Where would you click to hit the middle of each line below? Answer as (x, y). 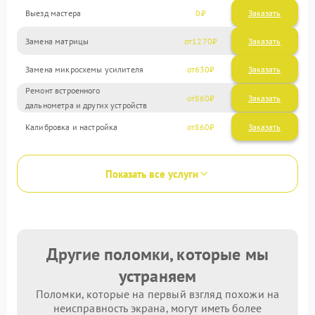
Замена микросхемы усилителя (85, 69)
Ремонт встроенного (63, 90)
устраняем (157, 276)
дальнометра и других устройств (86, 105)
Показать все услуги (152, 174)
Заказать (265, 13)
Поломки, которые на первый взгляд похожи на (157, 294)
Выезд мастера (53, 13)
